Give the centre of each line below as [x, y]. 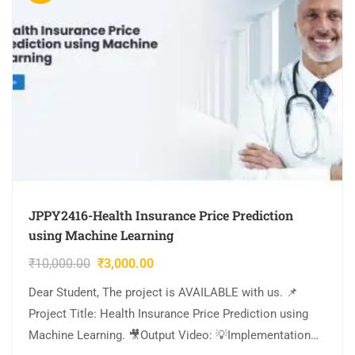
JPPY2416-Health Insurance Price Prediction [161, 216]
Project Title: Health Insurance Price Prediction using [168, 314]
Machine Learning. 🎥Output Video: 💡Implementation [170, 336]
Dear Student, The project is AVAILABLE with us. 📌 [163, 293]
